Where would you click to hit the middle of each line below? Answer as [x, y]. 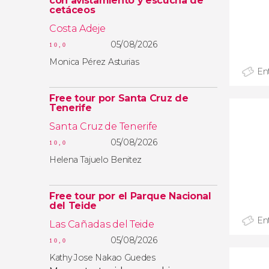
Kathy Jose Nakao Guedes [102, 258]
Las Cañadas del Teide [102, 224]
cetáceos [72, 10]
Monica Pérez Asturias [94, 62]
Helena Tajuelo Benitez [95, 160]
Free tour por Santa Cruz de [119, 98]
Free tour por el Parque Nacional [130, 196]
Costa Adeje [77, 29]
